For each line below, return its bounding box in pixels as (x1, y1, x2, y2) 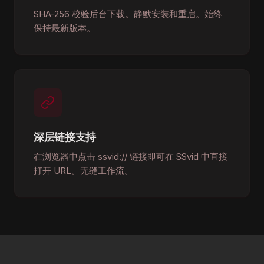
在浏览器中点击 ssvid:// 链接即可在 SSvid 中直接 (34, 151, 227, 162)
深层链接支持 (34, 130, 96, 144)
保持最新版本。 (34, 22, 95, 34)
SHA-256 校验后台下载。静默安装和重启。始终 (34, 8, 222, 19)
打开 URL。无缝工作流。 (34, 165, 133, 176)
